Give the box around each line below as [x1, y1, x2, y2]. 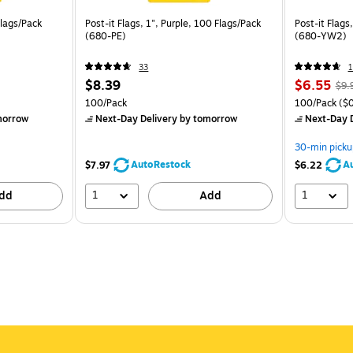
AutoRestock [131, 157, 191, 172]
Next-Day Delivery [95, 111, 178, 126]
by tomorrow [177, 111, 238, 126]
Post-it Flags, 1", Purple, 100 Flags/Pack [85, 16, 262, 31]
